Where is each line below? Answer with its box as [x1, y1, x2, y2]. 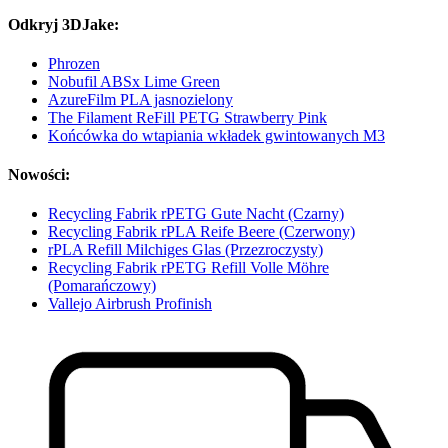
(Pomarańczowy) [48, 277, 156, 295]
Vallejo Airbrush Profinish [48, 295, 212, 313]
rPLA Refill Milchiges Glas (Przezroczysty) [48, 241, 323, 259]
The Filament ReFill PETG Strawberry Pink [48, 108, 327, 126]
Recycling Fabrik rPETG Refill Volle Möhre [48, 259, 329, 277]
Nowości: [8, 166, 70, 184]
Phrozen [48, 54, 100, 72]
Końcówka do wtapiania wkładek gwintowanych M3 [48, 126, 385, 144]
